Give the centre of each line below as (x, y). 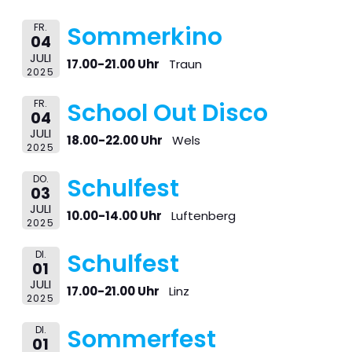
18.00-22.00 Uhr (114, 140)
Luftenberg (203, 215)
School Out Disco (167, 113)
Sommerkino (144, 37)
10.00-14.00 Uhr (114, 215)
